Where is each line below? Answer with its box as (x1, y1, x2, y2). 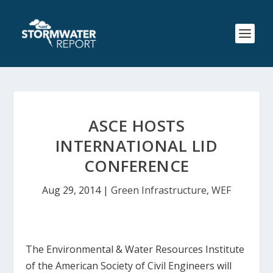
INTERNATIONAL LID (55, 135, 218, 157)
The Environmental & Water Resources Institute (26, 243, 245, 256)
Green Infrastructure (111, 183, 207, 197)
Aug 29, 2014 (42, 183, 101, 197)
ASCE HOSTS (88, 115, 185, 136)
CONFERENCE (83, 155, 190, 177)
